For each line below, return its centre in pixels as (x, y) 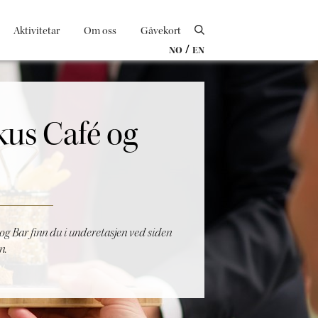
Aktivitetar (37, 31)
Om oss (100, 31)
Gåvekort (161, 31)
